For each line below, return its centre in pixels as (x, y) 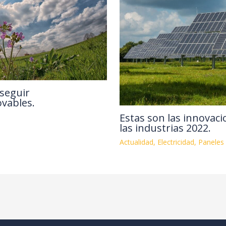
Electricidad (176, 142)
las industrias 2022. (165, 128)
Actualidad (136, 142)
